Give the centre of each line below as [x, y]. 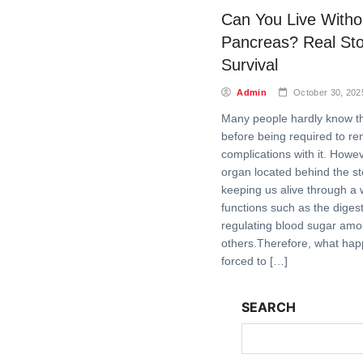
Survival [250, 65]
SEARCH [269, 307]
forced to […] [254, 261]
